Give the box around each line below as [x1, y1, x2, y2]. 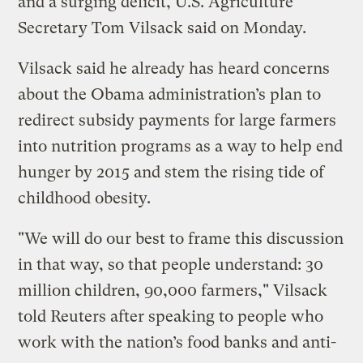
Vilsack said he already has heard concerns [18, 58, 331, 78]
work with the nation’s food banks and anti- [18, 332, 337, 352]
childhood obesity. [18, 188, 152, 207]
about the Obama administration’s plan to [18, 84, 322, 104]
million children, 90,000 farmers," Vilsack [18, 280, 328, 300]
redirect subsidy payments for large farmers [18, 110, 337, 130]
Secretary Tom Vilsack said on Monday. [18, 18, 307, 37]
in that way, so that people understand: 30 [18, 254, 324, 274]
